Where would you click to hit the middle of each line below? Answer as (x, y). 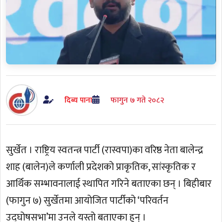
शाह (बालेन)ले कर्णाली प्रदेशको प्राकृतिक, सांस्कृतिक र (101, 167)
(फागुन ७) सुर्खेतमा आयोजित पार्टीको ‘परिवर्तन (87, 200)
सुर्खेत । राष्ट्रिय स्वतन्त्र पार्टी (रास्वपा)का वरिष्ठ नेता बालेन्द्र (105, 150)
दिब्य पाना (78, 100)
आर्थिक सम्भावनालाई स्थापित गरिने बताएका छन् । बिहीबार (109, 184)
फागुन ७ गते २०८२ (137, 100)
